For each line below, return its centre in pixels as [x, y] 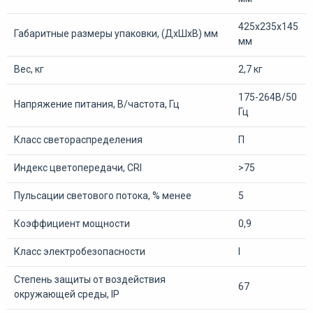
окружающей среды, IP [67, 294]
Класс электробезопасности [80, 251]
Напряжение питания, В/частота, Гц [97, 104]
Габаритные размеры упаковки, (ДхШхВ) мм [116, 33]
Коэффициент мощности [72, 223]
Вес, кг [29, 69]
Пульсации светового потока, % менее [103, 195]
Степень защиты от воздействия [90, 279]
